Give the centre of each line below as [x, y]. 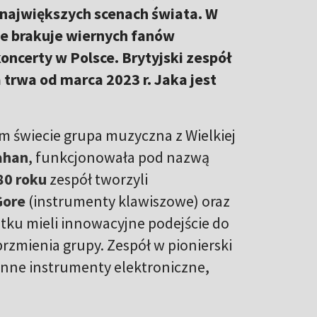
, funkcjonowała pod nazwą [119, 157]
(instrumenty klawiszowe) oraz [128, 201]
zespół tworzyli [99, 179]
